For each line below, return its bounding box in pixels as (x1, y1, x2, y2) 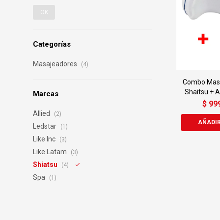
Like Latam (33, 148, 69, 156)
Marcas (33, 89, 59, 98)
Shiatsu (33, 161, 59, 168)
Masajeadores (33, 60, 79, 68)
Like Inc (33, 135, 57, 143)
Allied (33, 110, 52, 117)
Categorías (33, 40, 71, 49)
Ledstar (33, 122, 58, 130)
